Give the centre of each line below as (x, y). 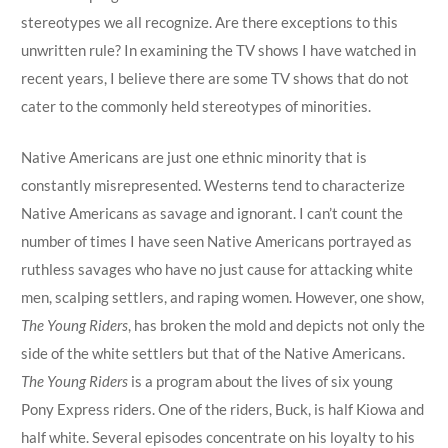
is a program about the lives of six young (260, 380)
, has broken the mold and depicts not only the (276, 324)
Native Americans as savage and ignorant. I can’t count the (211, 212)
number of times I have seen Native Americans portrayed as (216, 240)
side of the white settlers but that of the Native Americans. (212, 352)
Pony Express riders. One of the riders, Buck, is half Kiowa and (222, 408)
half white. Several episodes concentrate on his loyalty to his (217, 436)
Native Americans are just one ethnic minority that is (193, 156)
